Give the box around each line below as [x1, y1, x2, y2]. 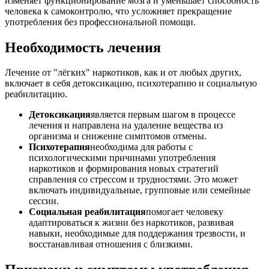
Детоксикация [29, 109, 91, 120]
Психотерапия [29, 142, 90, 153]
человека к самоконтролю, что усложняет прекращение [5, 5, 232, 16]
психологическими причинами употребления [29, 153, 216, 163]
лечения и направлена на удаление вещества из [29, 120, 223, 131]
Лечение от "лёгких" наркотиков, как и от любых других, [5, 67, 241, 78]
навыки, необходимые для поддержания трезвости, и [29, 228, 246, 239]
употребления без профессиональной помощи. [5, 16, 196, 27]
